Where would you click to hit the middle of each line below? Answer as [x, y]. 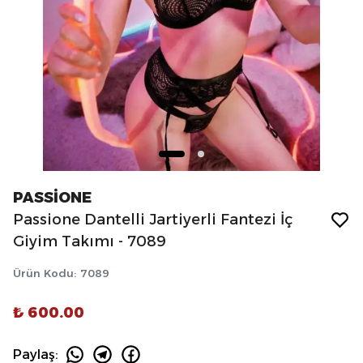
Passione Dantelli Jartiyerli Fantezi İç [153, 220]
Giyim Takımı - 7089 [90, 241]
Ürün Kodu [43, 273]
